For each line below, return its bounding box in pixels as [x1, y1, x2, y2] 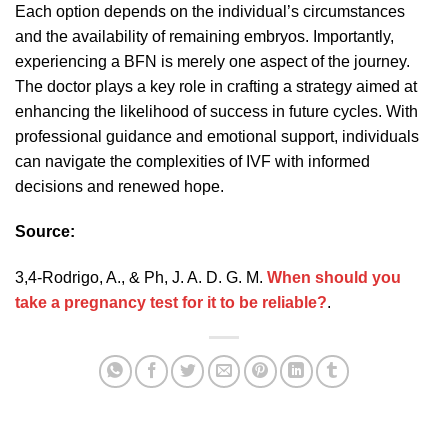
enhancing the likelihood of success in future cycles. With [15, 102, 418, 120]
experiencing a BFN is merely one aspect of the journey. [15, 52, 410, 70]
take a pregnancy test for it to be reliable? [15, 294, 327, 312]
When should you [267, 269, 401, 287]
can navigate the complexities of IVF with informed [15, 152, 370, 170]
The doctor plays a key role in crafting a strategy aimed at [15, 77, 417, 95]
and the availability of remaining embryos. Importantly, [15, 27, 394, 45]
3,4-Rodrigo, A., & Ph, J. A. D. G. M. [15, 269, 267, 287]
